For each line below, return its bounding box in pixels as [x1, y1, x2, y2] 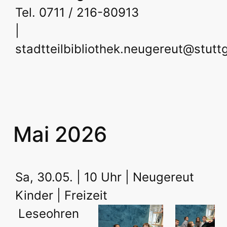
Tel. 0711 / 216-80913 [15, 5, 139, 20]
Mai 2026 [13, 121, 107, 147]
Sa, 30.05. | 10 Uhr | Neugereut [15, 169, 194, 184]
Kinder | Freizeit [15, 187, 107, 203]
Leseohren [18, 206, 79, 221]
